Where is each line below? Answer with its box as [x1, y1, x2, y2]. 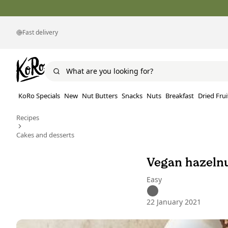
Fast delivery [22, 28, 58, 37]
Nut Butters [82, 91, 118, 101]
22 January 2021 [147, 197, 201, 207]
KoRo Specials [18, 91, 60, 101]
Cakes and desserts [16, 130, 74, 140]
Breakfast [165, 91, 194, 101]
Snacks [122, 91, 142, 101]
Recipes [16, 113, 39, 123]
